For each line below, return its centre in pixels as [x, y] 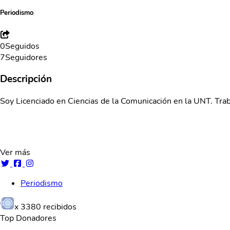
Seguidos [22, 46]
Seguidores [26, 57]
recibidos [59, 207]
